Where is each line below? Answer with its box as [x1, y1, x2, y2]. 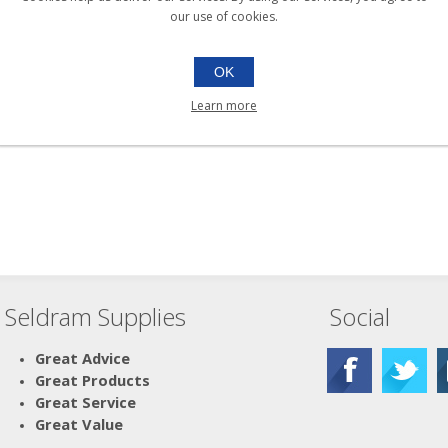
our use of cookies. [170, 7, 278, 25]
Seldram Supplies [4, 300, 186, 333]
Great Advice [34, 348, 130, 368]
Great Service [34, 392, 136, 412]
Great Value [34, 414, 123, 434]
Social [329, 300, 390, 333]
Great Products [34, 370, 150, 390]
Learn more [191, 96, 257, 114]
